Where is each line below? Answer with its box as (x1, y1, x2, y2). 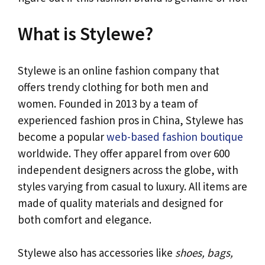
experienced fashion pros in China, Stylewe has (18, 112, 243, 127)
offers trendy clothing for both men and (18, 79, 209, 94)
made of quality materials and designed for (18, 195, 223, 210)
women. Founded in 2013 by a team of (18, 96, 198, 111)
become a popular (18, 129, 106, 144)
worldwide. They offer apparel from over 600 (18, 146, 230, 160)
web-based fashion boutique (106, 129, 243, 144)
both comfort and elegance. (18, 212, 151, 227)
